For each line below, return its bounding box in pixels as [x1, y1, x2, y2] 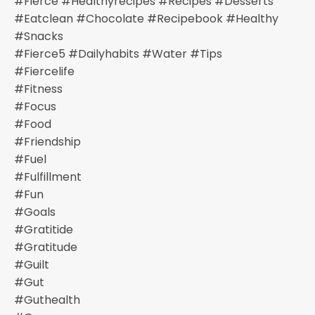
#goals [14, 204, 56, 220]
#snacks [14, 28, 63, 44]
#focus [14, 98, 56, 115]
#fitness [14, 81, 63, 97]
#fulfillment [14, 169, 82, 185]
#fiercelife [14, 63, 75, 79]
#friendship [14, 134, 81, 150]
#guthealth [14, 292, 80, 308]
